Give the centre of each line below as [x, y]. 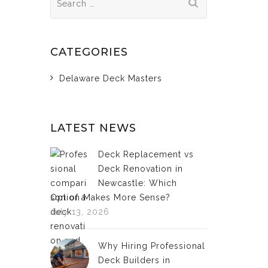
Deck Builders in [134, 260]
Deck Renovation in [140, 169]
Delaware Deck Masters [110, 78]
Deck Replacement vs [146, 154]
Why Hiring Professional [151, 246]
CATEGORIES [89, 52]
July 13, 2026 [80, 212]
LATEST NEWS [93, 128]
